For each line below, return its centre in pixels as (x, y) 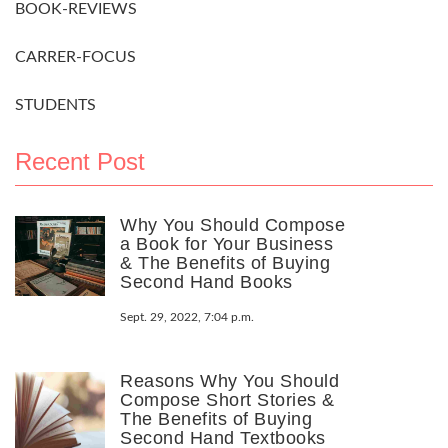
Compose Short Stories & (227, 399)
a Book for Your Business (226, 243)
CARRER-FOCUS (75, 56)
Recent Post (80, 161)
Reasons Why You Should (229, 380)
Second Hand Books (206, 281)
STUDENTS (55, 104)
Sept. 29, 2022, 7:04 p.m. (187, 316)
